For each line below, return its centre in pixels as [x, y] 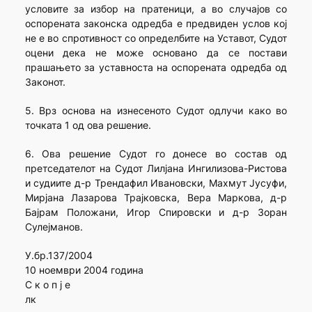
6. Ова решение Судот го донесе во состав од [156, 154]
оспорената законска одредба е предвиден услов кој [156, 24]
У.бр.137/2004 [58, 256]
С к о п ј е [47, 285]
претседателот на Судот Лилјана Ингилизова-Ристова [156, 169]
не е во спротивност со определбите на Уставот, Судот [156, 38]
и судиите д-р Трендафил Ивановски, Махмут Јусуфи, [156, 183]
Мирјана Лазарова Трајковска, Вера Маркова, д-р [156, 198]
